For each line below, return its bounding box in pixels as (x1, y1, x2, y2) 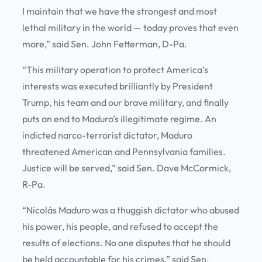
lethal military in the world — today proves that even (22, 22, 239, 34)
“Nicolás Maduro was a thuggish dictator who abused (22, 204, 239, 216)
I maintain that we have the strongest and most (22, 5, 217, 18)
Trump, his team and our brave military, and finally (22, 96, 229, 109)
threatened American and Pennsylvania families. (22, 146, 226, 158)
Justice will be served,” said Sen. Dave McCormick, (22, 162, 231, 174)
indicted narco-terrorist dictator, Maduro (22, 129, 192, 142)
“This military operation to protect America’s (22, 64, 208, 76)
